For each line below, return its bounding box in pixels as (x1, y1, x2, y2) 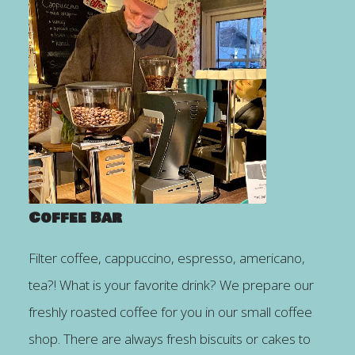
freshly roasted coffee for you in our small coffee (28, 302, 312, 321)
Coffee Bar (28, 206, 122, 229)
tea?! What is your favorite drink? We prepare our (28, 275, 314, 294)
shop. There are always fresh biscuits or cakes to (28, 329, 311, 348)
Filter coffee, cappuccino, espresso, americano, (28, 248, 305, 267)
